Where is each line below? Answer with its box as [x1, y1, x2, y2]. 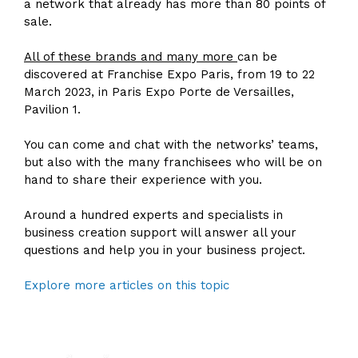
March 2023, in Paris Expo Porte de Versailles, [24, 84, 294, 99]
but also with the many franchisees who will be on [24, 154, 322, 169]
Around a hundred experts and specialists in [24, 207, 283, 222]
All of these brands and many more [24, 49, 237, 64]
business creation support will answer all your [24, 225, 296, 240]
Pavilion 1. [24, 101, 81, 117]
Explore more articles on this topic [24, 277, 229, 292]
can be [237, 49, 277, 64]
